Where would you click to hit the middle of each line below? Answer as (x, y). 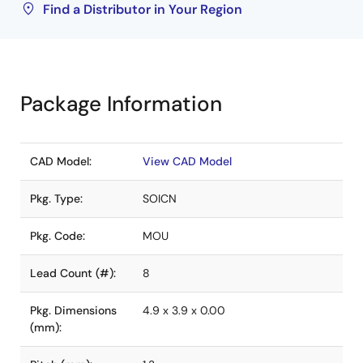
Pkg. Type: (56, 199)
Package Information (121, 104)
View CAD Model (187, 161)
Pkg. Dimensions (73, 310)
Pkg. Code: (58, 236)
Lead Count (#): (73, 273)
